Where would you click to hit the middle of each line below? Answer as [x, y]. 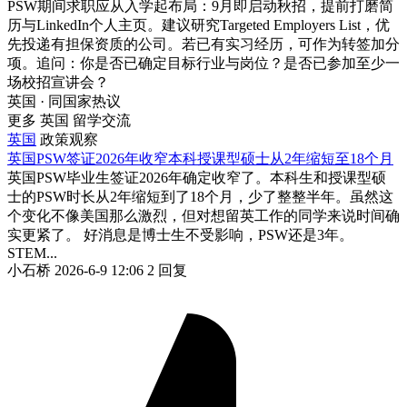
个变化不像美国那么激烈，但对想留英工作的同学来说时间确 [203, 215]
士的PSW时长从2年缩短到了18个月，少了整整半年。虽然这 [200, 196]
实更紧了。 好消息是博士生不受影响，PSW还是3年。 [180, 234]
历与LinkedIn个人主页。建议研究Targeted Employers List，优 [199, 25]
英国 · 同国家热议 [64, 101]
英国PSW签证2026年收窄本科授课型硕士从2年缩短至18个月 [200, 158]
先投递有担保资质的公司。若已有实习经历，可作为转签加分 [203, 44]
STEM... [32, 253]
